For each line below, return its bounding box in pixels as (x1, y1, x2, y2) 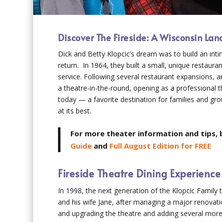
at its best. (58, 106, 92, 115)
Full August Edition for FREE (110, 141, 212, 151)
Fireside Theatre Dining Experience (58, 166, 221, 181)
